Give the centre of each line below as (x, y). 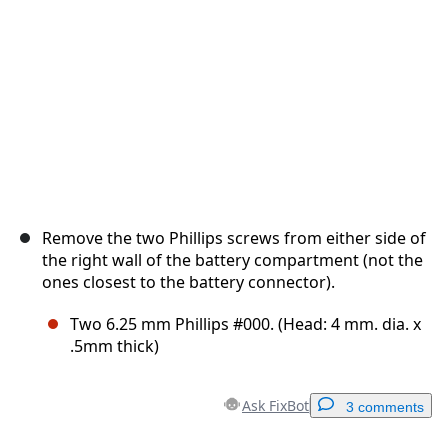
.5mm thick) (114, 346)
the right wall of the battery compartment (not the (232, 260)
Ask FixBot (275, 406)
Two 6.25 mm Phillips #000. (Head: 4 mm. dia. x (245, 324)
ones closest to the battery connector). (188, 282)
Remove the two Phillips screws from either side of (234, 238)
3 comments (385, 407)
